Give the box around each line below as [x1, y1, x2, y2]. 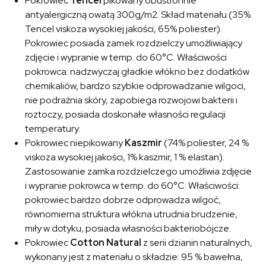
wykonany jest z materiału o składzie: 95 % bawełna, [25, 251, 243, 264]
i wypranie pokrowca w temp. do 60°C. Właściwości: [25, 179, 240, 192]
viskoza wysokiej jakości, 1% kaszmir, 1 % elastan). [25, 151, 225, 164]
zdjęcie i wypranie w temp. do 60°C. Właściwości [25, 51, 227, 64]
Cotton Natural [70, 236, 142, 249]
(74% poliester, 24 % [162, 137, 249, 150]
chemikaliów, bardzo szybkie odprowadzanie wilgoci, [25, 80, 246, 93]
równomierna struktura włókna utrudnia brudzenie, [25, 208, 238, 221]
